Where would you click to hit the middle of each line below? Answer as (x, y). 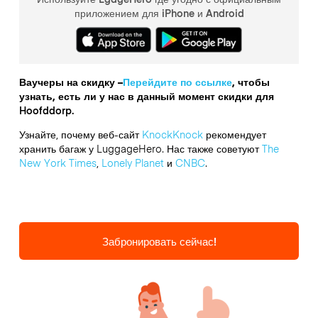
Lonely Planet (132, 162)
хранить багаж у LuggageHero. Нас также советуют (140, 148)
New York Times (57, 162)
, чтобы (251, 81)
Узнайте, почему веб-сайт (80, 134)
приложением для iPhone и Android (159, 13)
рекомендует (234, 134)
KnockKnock (172, 134)
